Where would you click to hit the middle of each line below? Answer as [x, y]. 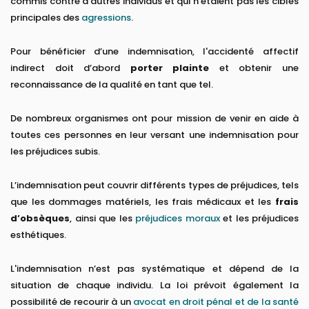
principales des [46, 18]
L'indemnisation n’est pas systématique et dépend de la [154, 269]
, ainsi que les [102, 219]
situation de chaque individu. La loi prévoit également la [154, 286]
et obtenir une [254, 68]
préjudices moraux [178, 219]
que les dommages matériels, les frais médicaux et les [143, 202]
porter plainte [170, 68]
